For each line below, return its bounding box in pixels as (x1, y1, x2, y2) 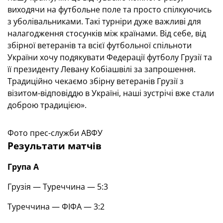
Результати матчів (7, 139, 102, 152)
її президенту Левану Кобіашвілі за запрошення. (7, 64, 196, 75)
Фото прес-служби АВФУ (7, 127, 103, 138)
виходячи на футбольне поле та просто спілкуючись (7, 4, 212, 15)
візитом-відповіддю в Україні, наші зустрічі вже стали (7, 88, 214, 99)
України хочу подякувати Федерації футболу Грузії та (7, 52, 212, 63)
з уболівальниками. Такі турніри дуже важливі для (7, 16, 201, 27)
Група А (7, 161, 39, 172)
